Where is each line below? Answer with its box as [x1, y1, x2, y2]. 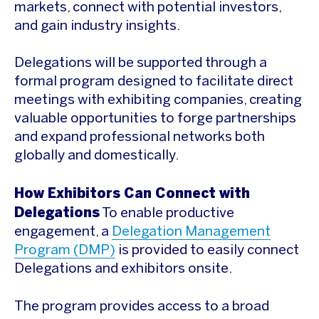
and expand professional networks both [14, 131, 265, 145]
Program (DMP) [14, 244, 115, 258]
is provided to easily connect [115, 244, 299, 258]
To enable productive [100, 207, 234, 221]
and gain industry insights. [14, 19, 180, 33]
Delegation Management [112, 226, 271, 239]
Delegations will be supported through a [14, 57, 267, 70]
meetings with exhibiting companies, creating [14, 94, 302, 108]
